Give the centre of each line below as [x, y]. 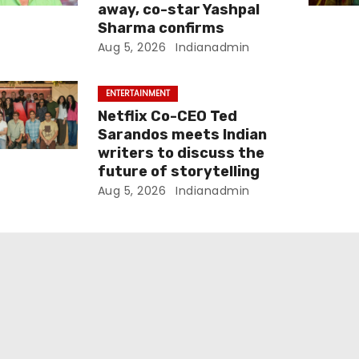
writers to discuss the [181, 153]
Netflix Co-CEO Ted [167, 116]
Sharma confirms [161, 28]
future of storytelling [178, 171]
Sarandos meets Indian [182, 135]
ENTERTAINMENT [137, 93]
